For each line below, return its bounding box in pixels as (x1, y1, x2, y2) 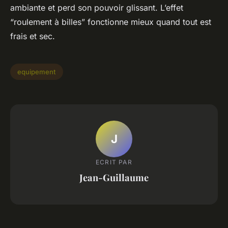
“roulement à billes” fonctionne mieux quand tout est (10, 17, 211, 27)
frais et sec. (10, 31, 55, 42)
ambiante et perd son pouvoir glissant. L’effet (10, 3, 183, 13)
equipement (17, 68, 56, 76)
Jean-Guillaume (79, 170, 149, 184)
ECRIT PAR (96, 158, 132, 166)
